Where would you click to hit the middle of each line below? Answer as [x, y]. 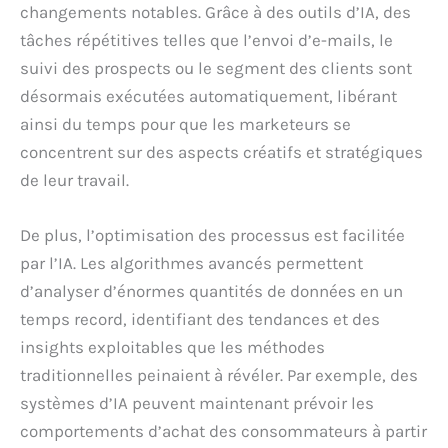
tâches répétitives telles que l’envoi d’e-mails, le [206, 39]
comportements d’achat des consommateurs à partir [223, 430]
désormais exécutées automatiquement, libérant [208, 95]
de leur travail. [74, 179]
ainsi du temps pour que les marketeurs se [185, 123]
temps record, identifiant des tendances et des [200, 318]
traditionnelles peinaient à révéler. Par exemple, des [219, 374]
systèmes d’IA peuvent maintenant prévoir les [197, 402]
